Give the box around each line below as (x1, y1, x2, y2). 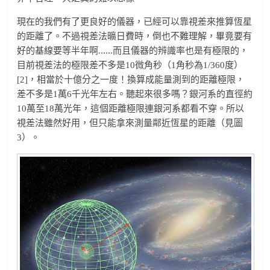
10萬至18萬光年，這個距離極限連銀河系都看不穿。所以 (17, 103, 245, 113)
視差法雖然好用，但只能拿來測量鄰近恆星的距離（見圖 (17, 118, 243, 128)
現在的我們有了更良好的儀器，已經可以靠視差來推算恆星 (17, 16, 253, 27)
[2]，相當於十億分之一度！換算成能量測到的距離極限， (17, 74, 245, 84)
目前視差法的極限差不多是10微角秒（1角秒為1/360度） (17, 60, 243, 70)
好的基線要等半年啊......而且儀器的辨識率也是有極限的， (17, 45, 249, 55)
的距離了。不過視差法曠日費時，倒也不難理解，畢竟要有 (17, 31, 253, 41)
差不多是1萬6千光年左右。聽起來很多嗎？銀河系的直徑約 (17, 89, 253, 99)
